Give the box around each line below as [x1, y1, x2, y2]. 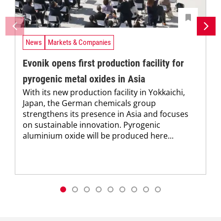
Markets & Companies [48, 37, 111, 47]
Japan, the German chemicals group [23, 98, 156, 109]
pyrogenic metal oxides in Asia [23, 73, 145, 85]
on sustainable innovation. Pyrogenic [23, 119, 160, 131]
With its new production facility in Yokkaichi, [23, 87, 185, 98]
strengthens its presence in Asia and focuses [23, 109, 188, 120]
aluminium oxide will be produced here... [23, 130, 174, 142]
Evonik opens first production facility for [23, 57, 184, 70]
